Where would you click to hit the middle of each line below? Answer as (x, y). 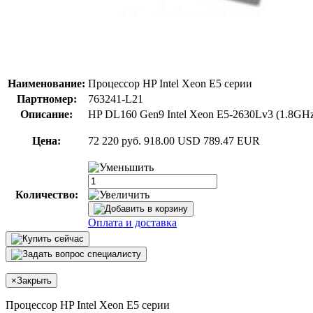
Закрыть (34, 280)
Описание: (46, 114)
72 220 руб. (115, 140)
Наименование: (46, 83)
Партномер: (46, 99)
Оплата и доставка (132, 222)
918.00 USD (172, 140)
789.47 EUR (232, 140)
